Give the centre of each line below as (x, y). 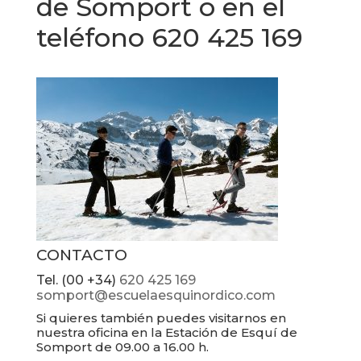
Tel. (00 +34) (77, 280)
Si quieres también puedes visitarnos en (161, 318)
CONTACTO (81, 255)
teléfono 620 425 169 (169, 37)
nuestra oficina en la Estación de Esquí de (166, 332)
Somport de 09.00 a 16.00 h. (122, 347)
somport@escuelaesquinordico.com (156, 295)
